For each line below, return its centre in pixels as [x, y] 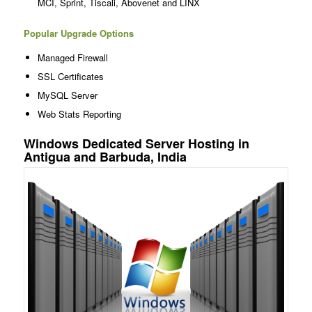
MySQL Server [67, 95]
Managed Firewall [72, 57]
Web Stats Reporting [79, 114]
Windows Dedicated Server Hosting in [136, 143]
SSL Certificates [70, 76]
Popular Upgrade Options [78, 33]
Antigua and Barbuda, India [105, 156]
